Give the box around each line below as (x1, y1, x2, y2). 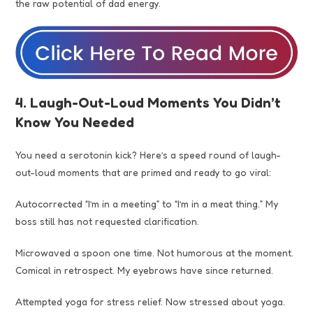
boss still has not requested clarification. (15, 215, 200, 228)
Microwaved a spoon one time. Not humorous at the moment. (15, 247, 294, 259)
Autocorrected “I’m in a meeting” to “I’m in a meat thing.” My (15, 198, 279, 210)
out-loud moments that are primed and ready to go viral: (15, 166, 272, 179)
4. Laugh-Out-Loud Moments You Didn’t (15, 94, 282, 112)
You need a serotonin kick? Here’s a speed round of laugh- (15, 149, 282, 161)
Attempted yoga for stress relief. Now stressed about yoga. (15, 296, 286, 308)
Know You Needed (15, 114, 135, 131)
